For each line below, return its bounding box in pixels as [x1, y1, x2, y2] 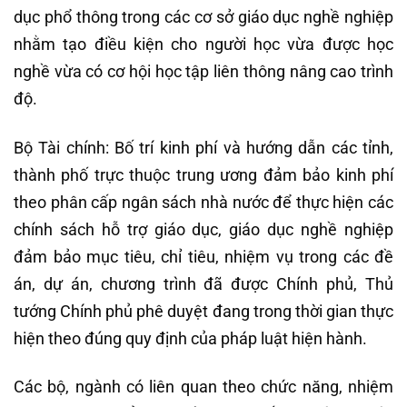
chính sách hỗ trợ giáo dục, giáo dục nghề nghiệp [14, 219, 393, 239]
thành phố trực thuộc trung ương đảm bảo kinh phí [14, 164, 393, 184]
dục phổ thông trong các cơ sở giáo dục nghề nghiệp [14, 7, 393, 27]
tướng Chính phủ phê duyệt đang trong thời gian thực [14, 301, 393, 321]
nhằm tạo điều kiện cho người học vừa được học [14, 35, 393, 55]
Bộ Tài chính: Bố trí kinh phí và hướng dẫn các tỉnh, [14, 137, 393, 157]
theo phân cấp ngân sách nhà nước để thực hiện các [14, 192, 393, 212]
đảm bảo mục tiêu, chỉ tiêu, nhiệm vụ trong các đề [14, 246, 393, 266]
